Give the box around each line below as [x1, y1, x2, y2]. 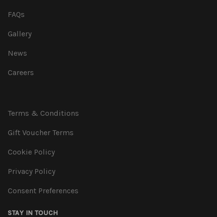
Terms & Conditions [8, 108, 79, 118]
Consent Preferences [8, 186, 78, 195]
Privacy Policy [8, 166, 55, 176]
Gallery [8, 29, 31, 38]
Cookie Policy [8, 147, 55, 156]
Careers [8, 67, 34, 77]
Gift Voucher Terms [8, 127, 74, 137]
